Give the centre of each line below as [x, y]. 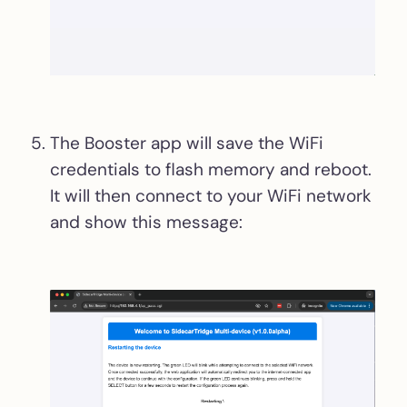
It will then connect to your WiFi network [211, 196]
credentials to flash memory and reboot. [211, 170]
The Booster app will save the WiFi [187, 144]
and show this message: [146, 223]
